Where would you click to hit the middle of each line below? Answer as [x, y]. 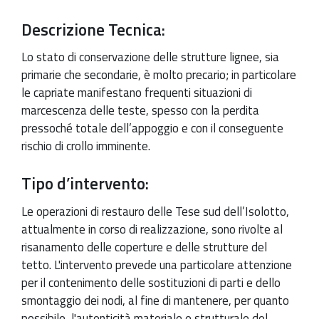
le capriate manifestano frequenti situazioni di [137, 93]
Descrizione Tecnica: [93, 29]
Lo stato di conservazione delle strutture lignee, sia [150, 57]
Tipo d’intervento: [85, 184]
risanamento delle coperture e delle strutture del [144, 247]
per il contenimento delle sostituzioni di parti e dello [151, 282]
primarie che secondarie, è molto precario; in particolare [159, 75]
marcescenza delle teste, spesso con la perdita [140, 111]
